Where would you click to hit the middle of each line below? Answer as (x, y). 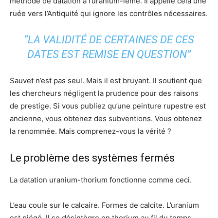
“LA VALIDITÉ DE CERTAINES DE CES (109, 39)
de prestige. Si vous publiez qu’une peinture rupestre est (108, 106)
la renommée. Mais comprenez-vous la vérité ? (91, 131)
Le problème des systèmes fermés (92, 158)
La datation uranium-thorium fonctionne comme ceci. (101, 180)
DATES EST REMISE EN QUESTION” (109, 54)
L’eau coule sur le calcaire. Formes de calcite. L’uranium (104, 205)
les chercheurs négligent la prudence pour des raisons (104, 93)
